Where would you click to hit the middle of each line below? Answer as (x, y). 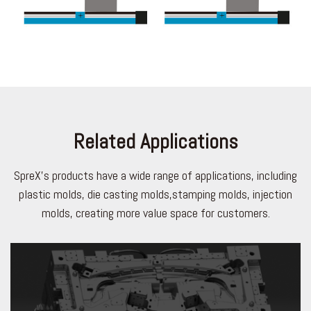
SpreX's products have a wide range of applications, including (155, 176)
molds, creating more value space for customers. (155, 213)
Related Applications (155, 142)
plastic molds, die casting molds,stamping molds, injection (155, 194)
